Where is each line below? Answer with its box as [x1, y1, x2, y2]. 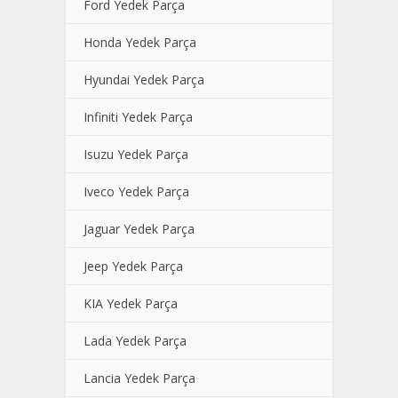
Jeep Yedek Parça [84, 258, 183, 275]
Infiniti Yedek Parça [84, 108, 193, 125]
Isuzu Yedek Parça [84, 146, 188, 163]
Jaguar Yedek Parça [84, 220, 195, 237]
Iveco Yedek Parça [84, 183, 189, 200]
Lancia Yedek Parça [84, 370, 195, 386]
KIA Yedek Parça [84, 295, 178, 312]
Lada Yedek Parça [84, 332, 187, 349]
